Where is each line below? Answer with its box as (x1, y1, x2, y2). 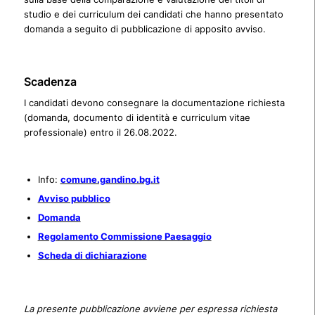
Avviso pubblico (37, 193, 110, 205)
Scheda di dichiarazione (37, 250, 147, 262)
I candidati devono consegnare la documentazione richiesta (23, 97, 285, 109)
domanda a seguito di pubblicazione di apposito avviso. (23, 23, 266, 35)
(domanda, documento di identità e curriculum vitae (23, 112, 250, 124)
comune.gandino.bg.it (60, 174, 160, 186)
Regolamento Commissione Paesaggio (37, 231, 212, 243)
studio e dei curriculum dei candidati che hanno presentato (23, 8, 283, 20)
